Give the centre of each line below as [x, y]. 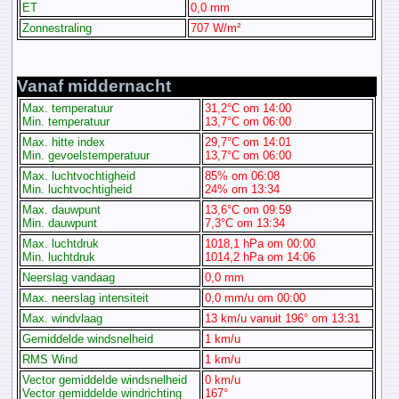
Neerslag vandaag [69, 278]
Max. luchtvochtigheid [79, 176]
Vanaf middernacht [94, 86]
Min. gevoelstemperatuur [86, 156]
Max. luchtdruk [61, 244]
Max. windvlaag [63, 319]
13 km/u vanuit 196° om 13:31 [283, 319]
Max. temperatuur [68, 109]
